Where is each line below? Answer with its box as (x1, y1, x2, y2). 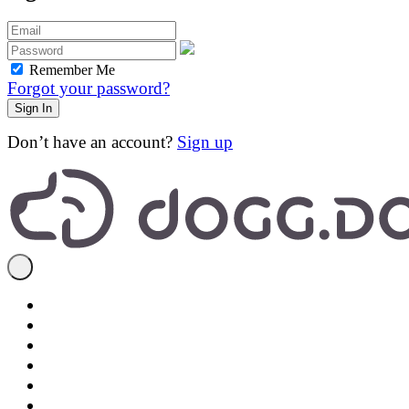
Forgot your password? (7, 79, 170, 99)
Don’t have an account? (7, 132, 177, 152)
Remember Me (29, 62, 115, 79)
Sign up (177, 132, 233, 152)
